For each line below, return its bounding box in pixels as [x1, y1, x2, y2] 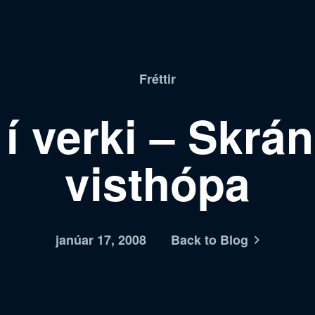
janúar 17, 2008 [56, 231, 146, 249]
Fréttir [139, 70, 176, 88]
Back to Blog [171, 231, 248, 249]
